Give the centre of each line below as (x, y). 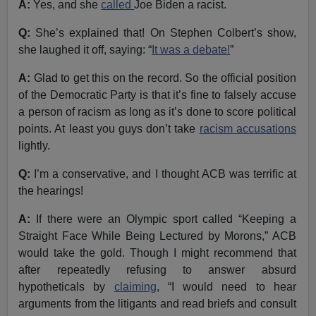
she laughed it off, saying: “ (85, 49)
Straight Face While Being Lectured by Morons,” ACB (157, 236)
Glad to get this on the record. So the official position (163, 78)
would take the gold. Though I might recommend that (157, 253)
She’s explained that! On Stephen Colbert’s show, (163, 32)
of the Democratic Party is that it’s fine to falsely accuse (157, 95)
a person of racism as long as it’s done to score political (157, 111)
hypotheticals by (66, 286)
